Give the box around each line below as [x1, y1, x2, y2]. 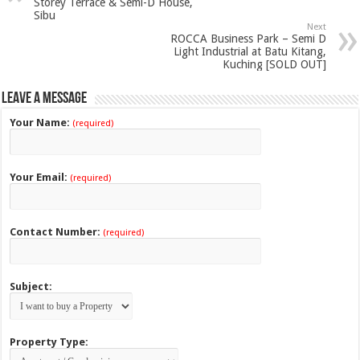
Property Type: [10, 336, 89, 349]
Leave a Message [2, 91, 88, 108]
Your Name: [10, 117, 71, 129]
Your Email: [10, 171, 68, 184]
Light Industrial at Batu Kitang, [173, 45, 326, 59]
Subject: [10, 280, 53, 293]
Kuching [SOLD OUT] [222, 58, 326, 72]
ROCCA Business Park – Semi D [170, 32, 326, 46]
